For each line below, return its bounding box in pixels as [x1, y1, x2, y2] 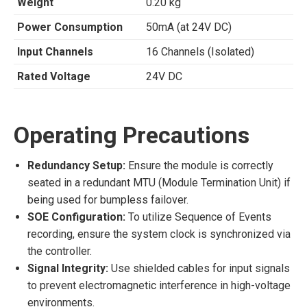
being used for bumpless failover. [27, 193, 188, 206]
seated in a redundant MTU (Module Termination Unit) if [27, 176, 291, 189]
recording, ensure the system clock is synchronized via [27, 228, 291, 241]
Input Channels [17, 45, 93, 58]
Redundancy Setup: [27, 159, 125, 172]
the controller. [27, 245, 92, 258]
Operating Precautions [14, 121, 249, 149]
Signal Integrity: [27, 262, 108, 275]
